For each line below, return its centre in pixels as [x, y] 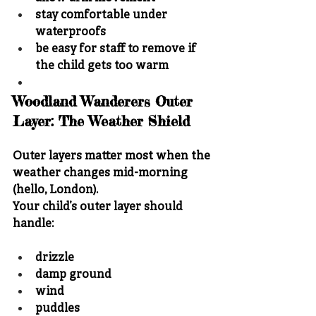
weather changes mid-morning [102, 173]
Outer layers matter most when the [113, 156]
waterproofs [71, 32]
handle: [33, 224]
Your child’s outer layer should [99, 207]
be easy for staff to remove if [117, 49]
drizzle [55, 258]
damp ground [73, 275]
